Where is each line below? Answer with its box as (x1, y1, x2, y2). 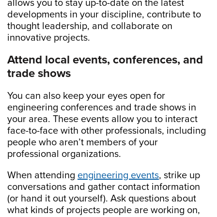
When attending (7, 170, 77, 182)
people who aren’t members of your (7, 137, 158, 149)
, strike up (159, 170, 200, 182)
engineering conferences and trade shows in (7, 102, 196, 114)
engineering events (77, 170, 159, 182)
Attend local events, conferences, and (7, 53, 203, 67)
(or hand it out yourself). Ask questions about (7, 193, 196, 205)
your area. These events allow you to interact (7, 113, 198, 125)
